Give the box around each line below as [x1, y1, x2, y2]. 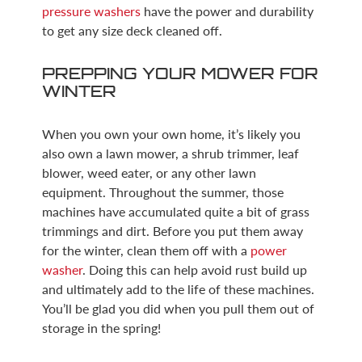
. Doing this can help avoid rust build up [82, 259, 308, 279]
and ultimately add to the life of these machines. [42, 279, 315, 298]
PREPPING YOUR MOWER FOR [42, 62, 319, 83]
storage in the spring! [42, 318, 162, 337]
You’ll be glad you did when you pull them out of [42, 298, 315, 318]
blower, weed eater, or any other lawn [42, 162, 257, 182]
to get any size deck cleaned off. [42, 20, 223, 40]
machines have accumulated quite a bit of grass [42, 201, 310, 221]
